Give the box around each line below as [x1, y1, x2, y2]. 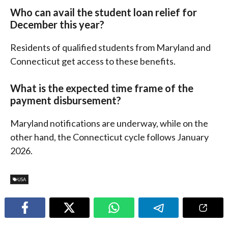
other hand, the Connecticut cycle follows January [10, 131, 209, 142]
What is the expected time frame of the [10, 81, 193, 94]
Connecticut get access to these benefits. [10, 55, 176, 67]
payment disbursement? [10, 94, 121, 106]
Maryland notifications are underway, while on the [10, 117, 208, 129]
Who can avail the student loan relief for [10, 6, 197, 18]
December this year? [10, 18, 104, 31]
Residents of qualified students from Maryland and [10, 41, 211, 53]
